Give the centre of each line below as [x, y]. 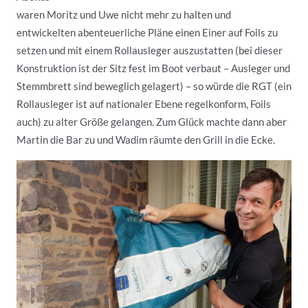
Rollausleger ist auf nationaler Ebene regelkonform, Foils [144, 104]
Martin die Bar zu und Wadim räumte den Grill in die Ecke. [146, 140]
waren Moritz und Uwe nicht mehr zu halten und [124, 14]
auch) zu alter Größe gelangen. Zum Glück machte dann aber [152, 122]
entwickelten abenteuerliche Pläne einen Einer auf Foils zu [147, 32]
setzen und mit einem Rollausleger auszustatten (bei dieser [150, 50]
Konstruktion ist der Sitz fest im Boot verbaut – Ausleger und [153, 68]
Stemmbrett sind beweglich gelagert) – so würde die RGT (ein [154, 86]
